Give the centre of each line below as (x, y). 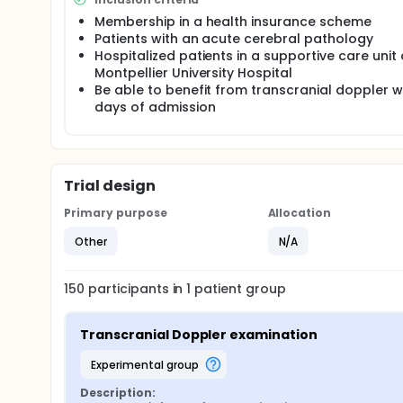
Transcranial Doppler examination (199, 335)
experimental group (147, 364)
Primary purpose (116, 213)
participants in (137, 289)
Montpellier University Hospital (194, 73)
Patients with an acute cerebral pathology (234, 39)
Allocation (300, 213)
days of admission (155, 107)
